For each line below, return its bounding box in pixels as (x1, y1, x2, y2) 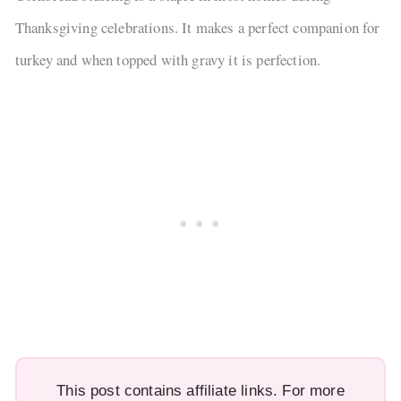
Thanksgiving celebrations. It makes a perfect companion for (14, 17, 380, 38)
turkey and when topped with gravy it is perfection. (14, 49, 321, 71)
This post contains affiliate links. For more (56, 381, 345, 399)
